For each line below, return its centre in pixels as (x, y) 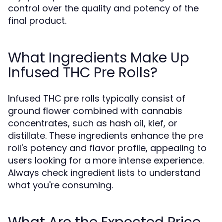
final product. (37, 21)
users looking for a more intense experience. (106, 160)
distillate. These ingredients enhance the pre (106, 136)
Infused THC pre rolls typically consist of (97, 98)
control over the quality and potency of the (103, 8)
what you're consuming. (60, 185)
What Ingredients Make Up (99, 58)
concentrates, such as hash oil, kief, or (93, 123)
